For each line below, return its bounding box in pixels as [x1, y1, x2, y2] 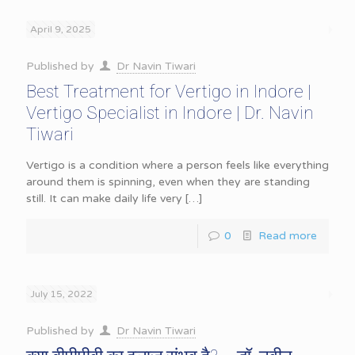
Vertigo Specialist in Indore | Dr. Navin [26, 103, 314, 123]
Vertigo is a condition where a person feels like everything [26, 158, 329, 172]
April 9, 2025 [30, 24, 91, 35]
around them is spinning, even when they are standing [26, 175, 310, 189]
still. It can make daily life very [26, 192, 182, 205]
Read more [258, 229, 317, 242]
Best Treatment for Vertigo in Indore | [26, 82, 311, 101]
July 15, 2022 [30, 288, 93, 300]
